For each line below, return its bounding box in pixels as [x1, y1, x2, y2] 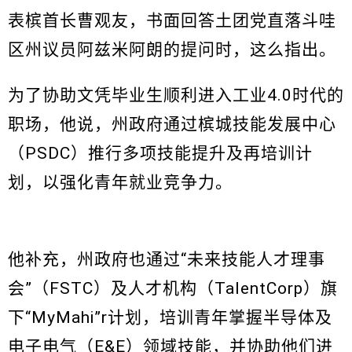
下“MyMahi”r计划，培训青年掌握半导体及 [8, 308, 332, 328]
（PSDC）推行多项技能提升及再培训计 [8, 144, 313, 163]
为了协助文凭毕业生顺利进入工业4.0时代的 [8, 86, 344, 105]
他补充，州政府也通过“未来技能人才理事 [8, 250, 325, 269]
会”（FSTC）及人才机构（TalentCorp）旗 [8, 279, 338, 299]
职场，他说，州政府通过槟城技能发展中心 [8, 115, 336, 134]
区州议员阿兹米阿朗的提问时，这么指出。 [8, 40, 336, 60]
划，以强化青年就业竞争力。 [8, 173, 233, 192]
